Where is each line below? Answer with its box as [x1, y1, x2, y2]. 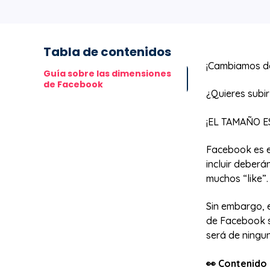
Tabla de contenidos [43, 43, 171, 61]
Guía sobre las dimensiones [43, 67, 171, 80]
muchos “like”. [206, 172, 268, 184]
